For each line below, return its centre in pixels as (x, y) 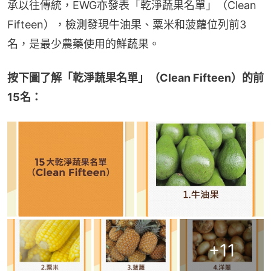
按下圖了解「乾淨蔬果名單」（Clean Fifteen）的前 (135, 77)
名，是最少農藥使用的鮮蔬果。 (83, 44)
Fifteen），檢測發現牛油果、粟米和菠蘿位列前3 (127, 24)
